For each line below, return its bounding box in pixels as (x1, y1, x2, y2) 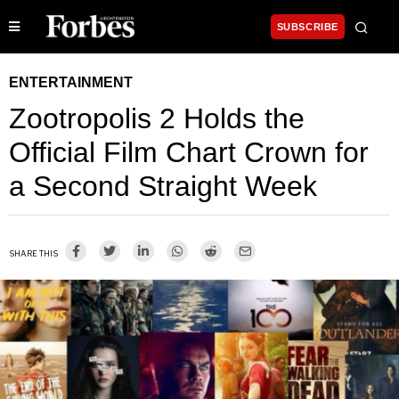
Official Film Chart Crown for (9, 136, 369, 169)
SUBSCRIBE (276, 21, 338, 33)
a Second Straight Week (9, 170, 317, 203)
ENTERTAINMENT (9, 75, 133, 91)
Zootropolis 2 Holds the (9, 102, 305, 135)
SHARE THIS (9, 248, 58, 259)
